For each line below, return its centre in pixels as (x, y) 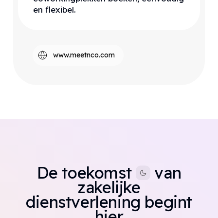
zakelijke (109, 187)
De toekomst (86, 173)
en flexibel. (55, 9)
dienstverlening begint (109, 202)
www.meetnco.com (84, 55)
